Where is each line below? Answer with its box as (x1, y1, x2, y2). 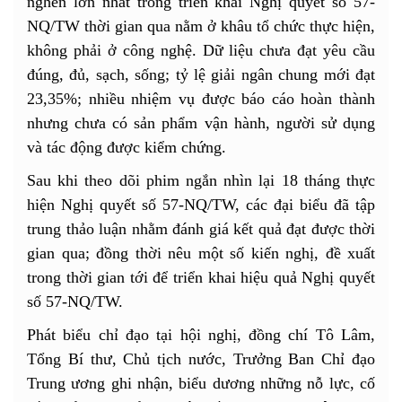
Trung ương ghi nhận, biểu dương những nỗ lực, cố (27, 373, 375, 392)
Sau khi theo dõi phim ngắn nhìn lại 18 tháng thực (27, 170, 375, 189)
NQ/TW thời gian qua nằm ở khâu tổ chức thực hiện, (27, 16, 375, 35)
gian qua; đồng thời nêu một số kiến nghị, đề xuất (27, 243, 375, 262)
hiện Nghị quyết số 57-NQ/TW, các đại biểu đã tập (27, 195, 375, 214)
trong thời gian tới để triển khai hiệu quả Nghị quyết (27, 267, 375, 286)
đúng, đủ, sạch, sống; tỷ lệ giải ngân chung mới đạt (27, 65, 375, 83)
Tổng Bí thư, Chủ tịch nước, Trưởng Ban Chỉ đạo (27, 349, 375, 368)
